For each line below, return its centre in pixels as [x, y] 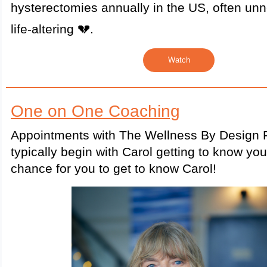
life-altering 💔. [52, 29]
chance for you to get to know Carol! [114, 169]
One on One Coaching [95, 111]
